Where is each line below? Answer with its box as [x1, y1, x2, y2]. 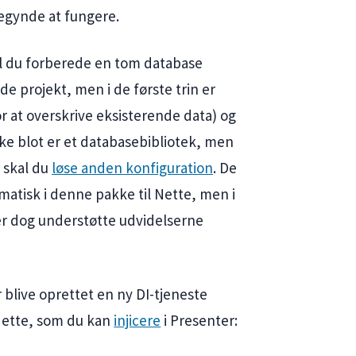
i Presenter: [161, 310, 238, 330]
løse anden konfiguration [52, 158, 213, 178]
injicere [114, 310, 161, 330]
